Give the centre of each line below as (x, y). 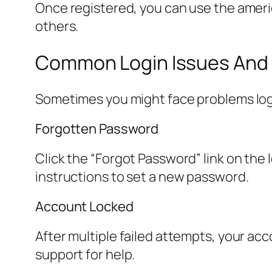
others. (57, 26)
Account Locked (84, 206)
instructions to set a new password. (142, 176)
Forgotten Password (97, 128)
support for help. (85, 254)
